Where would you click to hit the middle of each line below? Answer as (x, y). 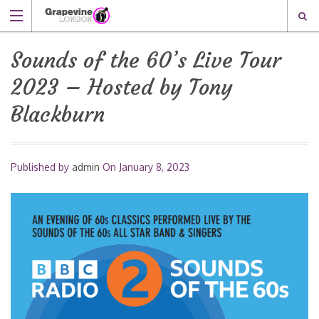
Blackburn (58, 114)
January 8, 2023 (154, 167)
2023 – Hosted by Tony (122, 87)
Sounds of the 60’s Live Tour (146, 60)
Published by (41, 167)
